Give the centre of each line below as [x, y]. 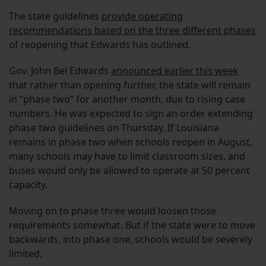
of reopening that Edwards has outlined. [101, 45]
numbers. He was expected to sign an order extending [131, 114]
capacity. [29, 185]
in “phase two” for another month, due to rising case [127, 99]
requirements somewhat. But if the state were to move [132, 225]
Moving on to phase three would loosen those [113, 211]
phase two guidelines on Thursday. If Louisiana [114, 128]
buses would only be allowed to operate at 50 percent [129, 171]
